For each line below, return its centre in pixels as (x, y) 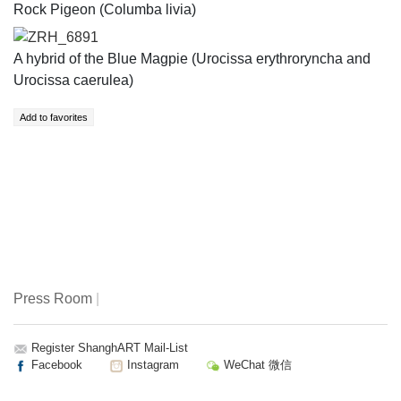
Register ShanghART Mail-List (110, 347)
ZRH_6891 (63, 37)
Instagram (151, 364)
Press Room (53, 298)
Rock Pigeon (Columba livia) (105, 10)
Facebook (55, 364)
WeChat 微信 (256, 364)
